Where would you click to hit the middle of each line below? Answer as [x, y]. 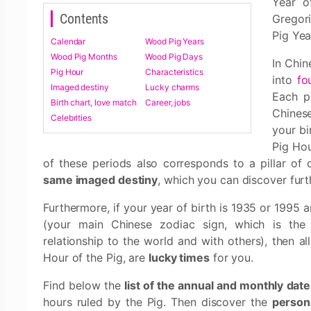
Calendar [68, 41]
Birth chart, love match [94, 102]
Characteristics [174, 72]
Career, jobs [168, 102]
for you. [231, 258]
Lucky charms [173, 87]
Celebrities [71, 118]
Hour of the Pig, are [96, 258]
